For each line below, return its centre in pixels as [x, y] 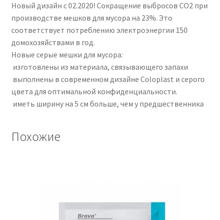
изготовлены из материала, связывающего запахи [99, 67]
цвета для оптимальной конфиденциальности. [94, 91]
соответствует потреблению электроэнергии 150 [99, 30]
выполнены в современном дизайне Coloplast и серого [108, 79]
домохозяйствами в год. [53, 42]
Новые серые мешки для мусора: [67, 54]
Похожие [36, 136]
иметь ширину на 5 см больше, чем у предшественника [107, 103]
